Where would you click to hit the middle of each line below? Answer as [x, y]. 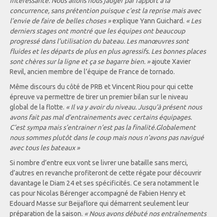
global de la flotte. [38, 107]
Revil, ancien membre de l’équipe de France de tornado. [92, 72]
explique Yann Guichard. [148, 21]
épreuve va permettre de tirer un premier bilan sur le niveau [99, 97]
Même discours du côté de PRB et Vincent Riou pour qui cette [101, 87]
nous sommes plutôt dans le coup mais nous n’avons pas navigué [107, 138]
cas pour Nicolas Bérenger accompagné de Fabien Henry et [98, 193]
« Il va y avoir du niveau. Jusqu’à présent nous [134, 107]
